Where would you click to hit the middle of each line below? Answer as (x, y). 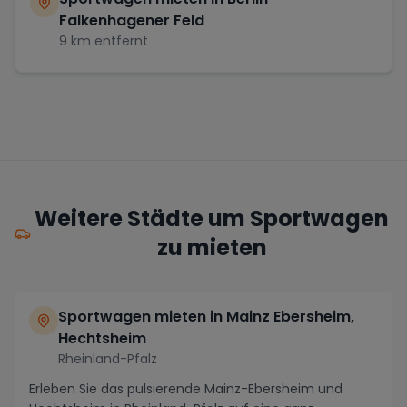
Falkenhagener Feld (132, 20)
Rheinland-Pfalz (108, 358)
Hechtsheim (102, 338)
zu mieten (212, 247)
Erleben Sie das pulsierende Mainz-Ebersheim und (186, 388)
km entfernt (108, 40)
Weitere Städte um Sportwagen (212, 218)
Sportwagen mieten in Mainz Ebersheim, (206, 316)
